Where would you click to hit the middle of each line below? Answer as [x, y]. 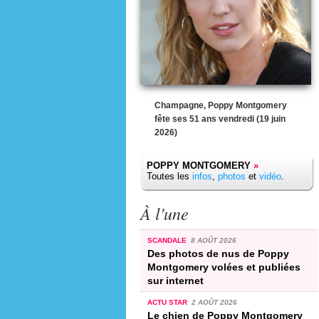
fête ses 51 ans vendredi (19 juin [220, 119]
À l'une [164, 213]
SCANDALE [168, 240]
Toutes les [169, 176]
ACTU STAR [168, 302]
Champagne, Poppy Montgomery [221, 105]
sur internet [176, 280]
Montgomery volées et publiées [224, 267]
